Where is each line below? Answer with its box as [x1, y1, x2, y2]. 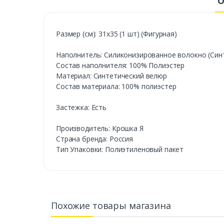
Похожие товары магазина [51, 199, 171, 211]
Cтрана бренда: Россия [56, 133, 133, 143]
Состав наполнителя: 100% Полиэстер [56, 60, 185, 70]
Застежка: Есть [56, 102, 106, 112]
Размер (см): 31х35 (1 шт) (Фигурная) [56, 28, 177, 38]
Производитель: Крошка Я [56, 123, 143, 133]
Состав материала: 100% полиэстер [56, 81, 176, 91]
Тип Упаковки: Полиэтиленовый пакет [56, 144, 184, 154]
